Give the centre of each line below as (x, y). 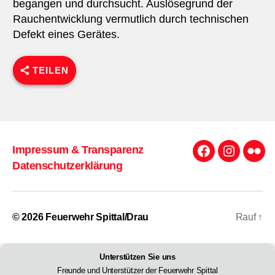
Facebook (227, 158)
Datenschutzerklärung (68, 166)
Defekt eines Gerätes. (66, 34)
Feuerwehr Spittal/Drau (97, 217)
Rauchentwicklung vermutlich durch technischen (130, 19)
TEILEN (50, 70)
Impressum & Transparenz (78, 149)
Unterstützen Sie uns (137, 257)
